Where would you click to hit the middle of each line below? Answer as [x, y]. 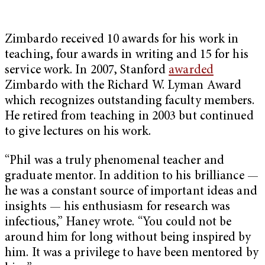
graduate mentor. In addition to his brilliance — [132, 177]
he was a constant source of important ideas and [131, 192]
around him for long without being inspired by [128, 238]
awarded [191, 70]
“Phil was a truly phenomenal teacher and [115, 161]
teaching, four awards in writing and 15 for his [127, 55]
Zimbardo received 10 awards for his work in [122, 40]
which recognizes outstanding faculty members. [130, 101]
